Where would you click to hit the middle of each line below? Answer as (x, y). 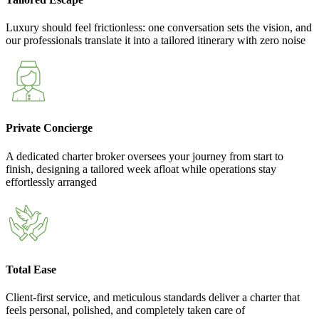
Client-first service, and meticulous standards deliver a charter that (153, 298)
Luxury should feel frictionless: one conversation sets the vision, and (159, 28)
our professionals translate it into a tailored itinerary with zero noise (156, 41)
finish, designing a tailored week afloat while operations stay (141, 169)
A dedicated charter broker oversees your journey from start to (145, 156)
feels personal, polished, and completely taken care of (125, 310)
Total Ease (31, 269)
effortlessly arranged (51, 182)
